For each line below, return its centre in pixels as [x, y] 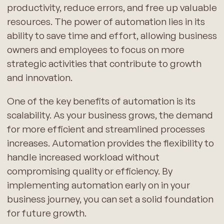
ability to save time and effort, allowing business [112, 36]
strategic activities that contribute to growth [104, 64]
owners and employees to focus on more [95, 50]
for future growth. [46, 213]
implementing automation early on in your [98, 185]
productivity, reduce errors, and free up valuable [112, 8]
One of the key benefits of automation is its [101, 101]
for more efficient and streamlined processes [106, 129]
